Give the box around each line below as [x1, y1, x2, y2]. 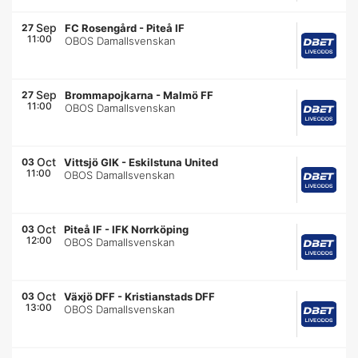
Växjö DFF [64, 290, 116, 303]
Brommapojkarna [65, 89, 153, 101]
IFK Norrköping [112, 223, 189, 236]
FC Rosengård [65, 22, 137, 34]
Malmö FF [163, 89, 213, 101]
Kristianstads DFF [125, 290, 216, 303]
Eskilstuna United [129, 156, 219, 169]
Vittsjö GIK [64, 156, 120, 169]
